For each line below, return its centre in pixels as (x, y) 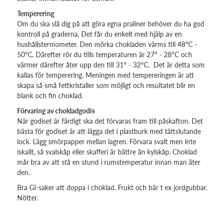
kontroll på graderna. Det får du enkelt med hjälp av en (99, 34)
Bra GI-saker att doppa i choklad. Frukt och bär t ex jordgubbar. (112, 187)
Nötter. (28, 198)
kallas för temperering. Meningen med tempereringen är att (106, 75)
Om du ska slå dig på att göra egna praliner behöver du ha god (111, 24)
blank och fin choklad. (50, 96)
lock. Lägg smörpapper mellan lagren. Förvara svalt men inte (107, 142)
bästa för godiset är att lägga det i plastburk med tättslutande (109, 131)
